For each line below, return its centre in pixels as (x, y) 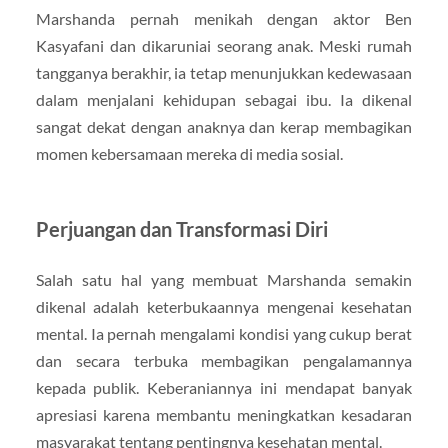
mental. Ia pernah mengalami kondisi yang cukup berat (224, 333)
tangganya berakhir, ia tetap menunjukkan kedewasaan (224, 72)
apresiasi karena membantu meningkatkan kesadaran (224, 414)
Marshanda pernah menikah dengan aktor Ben (224, 18)
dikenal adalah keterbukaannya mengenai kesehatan (224, 306)
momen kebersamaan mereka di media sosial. (189, 153)
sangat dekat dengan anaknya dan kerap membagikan (224, 126)
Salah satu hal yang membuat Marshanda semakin (224, 279)
